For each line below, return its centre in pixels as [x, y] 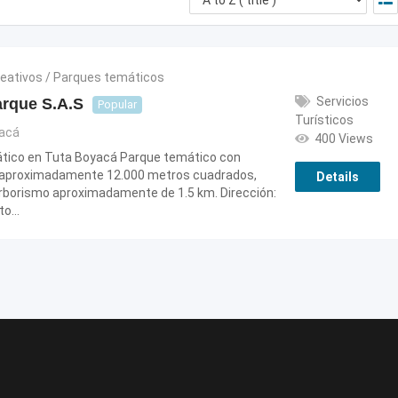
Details [337, 177]
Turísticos [324, 120]
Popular [117, 104]
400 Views [343, 139]
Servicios [342, 101]
